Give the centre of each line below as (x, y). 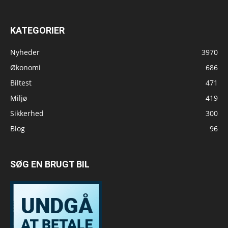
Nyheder (25, 52)
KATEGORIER (37, 30)
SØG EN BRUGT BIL (50, 164)
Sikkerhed (27, 113)
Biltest (21, 82)
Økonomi (25, 67)
